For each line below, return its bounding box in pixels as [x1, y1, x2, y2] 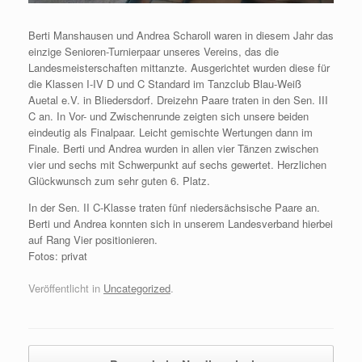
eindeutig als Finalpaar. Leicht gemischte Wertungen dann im [28, 124, 313, 141]
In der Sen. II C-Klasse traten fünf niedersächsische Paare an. [28, 200, 320, 216]
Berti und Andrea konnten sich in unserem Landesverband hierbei [28, 216, 333, 232]
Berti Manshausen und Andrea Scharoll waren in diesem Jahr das [28, 27, 334, 44]
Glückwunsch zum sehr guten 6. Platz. [28, 173, 210, 189]
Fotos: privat [28, 248, 87, 264]
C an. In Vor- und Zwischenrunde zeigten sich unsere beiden [28, 108, 309, 124]
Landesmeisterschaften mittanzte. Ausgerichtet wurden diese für [28, 60, 330, 76]
